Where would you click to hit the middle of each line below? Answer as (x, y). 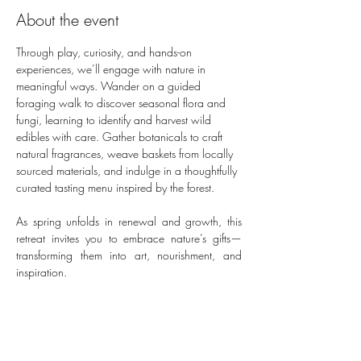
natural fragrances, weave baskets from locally (126, 154)
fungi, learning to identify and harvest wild (115, 120)
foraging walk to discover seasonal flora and (122, 103)
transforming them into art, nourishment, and (129, 255)
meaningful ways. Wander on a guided (110, 86)
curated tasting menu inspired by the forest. (117, 187)
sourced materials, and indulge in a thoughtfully (128, 170)
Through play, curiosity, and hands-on (106, 52)
